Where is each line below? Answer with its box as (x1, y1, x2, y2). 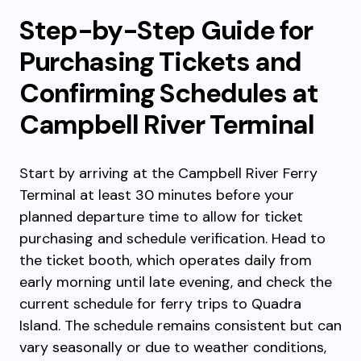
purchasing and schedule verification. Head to (19, 229, 326, 248)
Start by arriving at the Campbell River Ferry (19, 164, 317, 183)
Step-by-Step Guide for (19, 13, 313, 48)
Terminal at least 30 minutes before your (19, 185, 294, 205)
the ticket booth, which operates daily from (19, 251, 312, 270)
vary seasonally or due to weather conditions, (19, 338, 326, 357)
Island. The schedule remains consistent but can (19, 316, 342, 335)
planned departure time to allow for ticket (19, 207, 303, 226)
